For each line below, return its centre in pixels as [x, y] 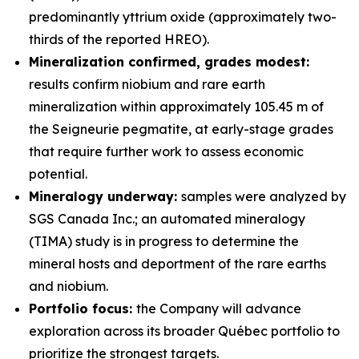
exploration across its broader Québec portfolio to [184, 331]
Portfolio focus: [83, 309]
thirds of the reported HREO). [119, 39]
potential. [58, 174]
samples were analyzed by [264, 196]
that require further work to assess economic [166, 151]
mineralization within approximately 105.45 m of [176, 107]
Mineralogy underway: [105, 196]
